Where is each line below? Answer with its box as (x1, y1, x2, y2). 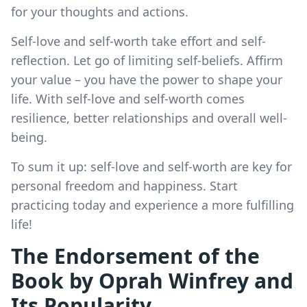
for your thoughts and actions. (11, 3, 188, 20)
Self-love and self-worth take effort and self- (11, 32, 266, 49)
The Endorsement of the (11, 241, 260, 270)
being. (11, 128, 47, 145)
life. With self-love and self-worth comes (11, 90, 245, 107)
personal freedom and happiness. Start (11, 177, 238, 194)
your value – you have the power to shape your (11, 71, 282, 88)
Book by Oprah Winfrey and (11, 266, 293, 295)
